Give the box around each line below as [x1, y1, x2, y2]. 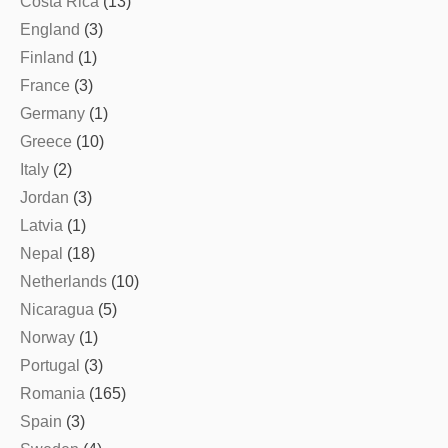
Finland [20, 48, 74, 66]
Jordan [20, 188, 69, 206]
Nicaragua [20, 300, 94, 318]
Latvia [20, 216, 63, 234]
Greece [20, 132, 72, 150]
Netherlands [20, 272, 107, 290]
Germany [20, 104, 85, 122]
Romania [20, 384, 85, 402]
